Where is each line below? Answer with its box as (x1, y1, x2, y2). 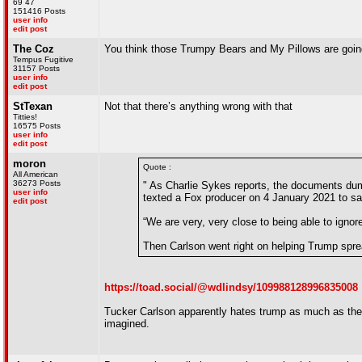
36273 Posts (13, 179, 61, 187)
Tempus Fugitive (13, 55, 74, 64)
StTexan (13, 100, 53, 112)
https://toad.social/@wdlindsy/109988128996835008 (104, 281, 358, 293)
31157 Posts (13, 64, 60, 73)
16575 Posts (13, 121, 61, 130)
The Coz (13, 43, 54, 55)
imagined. (104, 318, 149, 330)
